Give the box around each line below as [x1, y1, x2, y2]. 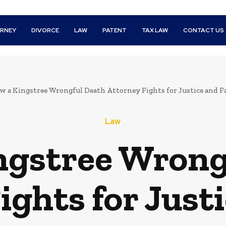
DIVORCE [31, 26, 60, 34]
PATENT [102, 26, 127, 34]
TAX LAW [142, 26, 168, 34]
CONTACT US [183, 26, 224, 34]
